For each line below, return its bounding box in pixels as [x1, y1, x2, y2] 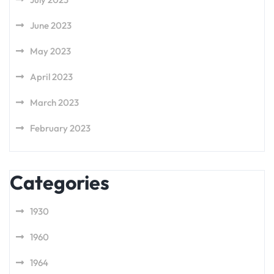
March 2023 [30, 97, 79, 108]
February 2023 [30, 122, 91, 134]
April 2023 [30, 71, 73, 83]
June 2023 [30, 20, 72, 31]
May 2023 [30, 45, 71, 57]
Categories [10, 170, 109, 194]
